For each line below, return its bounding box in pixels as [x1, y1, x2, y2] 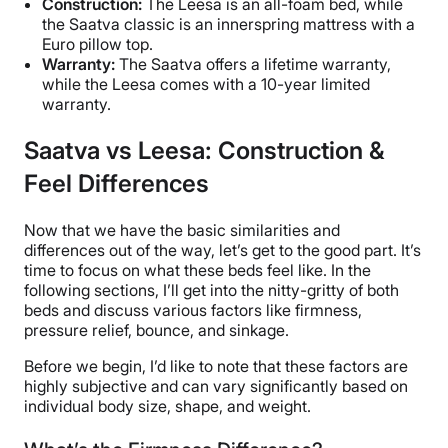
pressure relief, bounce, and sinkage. [24, 319, 289, 340]
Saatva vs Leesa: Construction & [24, 135, 385, 165]
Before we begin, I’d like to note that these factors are [24, 355, 408, 376]
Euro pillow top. [42, 33, 153, 54]
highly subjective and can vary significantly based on [24, 375, 408, 396]
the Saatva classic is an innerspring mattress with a [42, 13, 415, 34]
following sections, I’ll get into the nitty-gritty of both [24, 279, 399, 300]
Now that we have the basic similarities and [24, 219, 340, 240]
